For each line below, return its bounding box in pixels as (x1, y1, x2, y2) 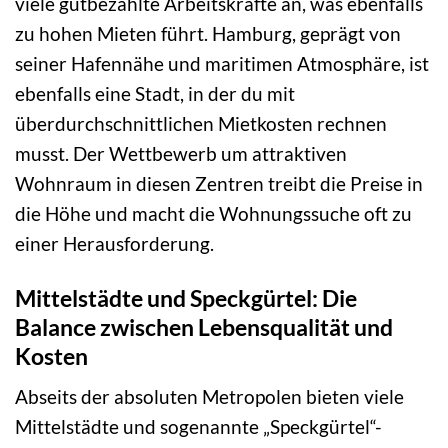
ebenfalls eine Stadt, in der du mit (15, 81, 295, 105)
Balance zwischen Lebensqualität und (15, 312, 393, 341)
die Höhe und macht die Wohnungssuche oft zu (15, 201, 412, 225)
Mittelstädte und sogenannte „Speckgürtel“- (15, 415, 382, 439)
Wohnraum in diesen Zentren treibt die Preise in (15, 171, 423, 195)
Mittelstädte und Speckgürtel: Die (15, 283, 357, 312)
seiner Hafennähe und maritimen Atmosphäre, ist (15, 51, 429, 75)
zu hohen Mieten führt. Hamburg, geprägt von (15, 21, 401, 45)
